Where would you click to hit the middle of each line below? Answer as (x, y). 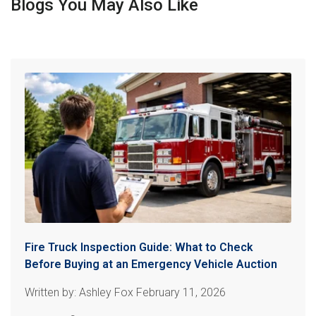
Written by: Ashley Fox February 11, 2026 (125, 292)
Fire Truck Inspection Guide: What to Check (139, 247)
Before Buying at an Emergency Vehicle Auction (151, 264)
